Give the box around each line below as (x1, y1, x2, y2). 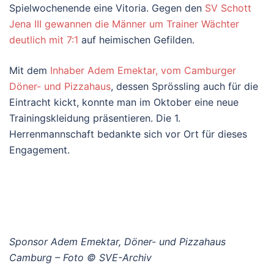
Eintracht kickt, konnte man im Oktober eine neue (9, 95, 239, 108)
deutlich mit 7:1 (9, 33, 78, 46)
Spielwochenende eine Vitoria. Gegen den (9, 1, 205, 14)
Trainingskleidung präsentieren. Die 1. (9, 111, 180, 124)
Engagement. (9, 143, 70, 156)
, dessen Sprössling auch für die (111, 80, 258, 92)
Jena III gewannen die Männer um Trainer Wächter (9, 17, 239, 30)
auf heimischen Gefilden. (78, 33, 194, 46)
